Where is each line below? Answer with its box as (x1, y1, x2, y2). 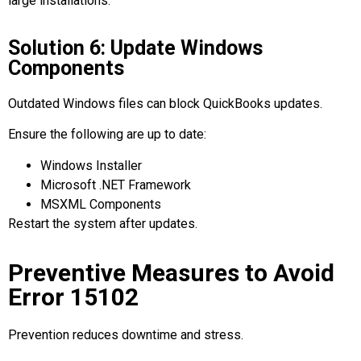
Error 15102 (8, 283, 139, 312)
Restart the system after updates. (8, 215, 197, 231)
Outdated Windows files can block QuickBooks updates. (8, 96, 322, 112)
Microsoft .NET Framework (40, 176, 191, 193)
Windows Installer (40, 157, 142, 173)
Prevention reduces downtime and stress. (8, 327, 243, 343)
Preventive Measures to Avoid (8, 259, 334, 288)
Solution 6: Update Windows (8, 36, 263, 60)
